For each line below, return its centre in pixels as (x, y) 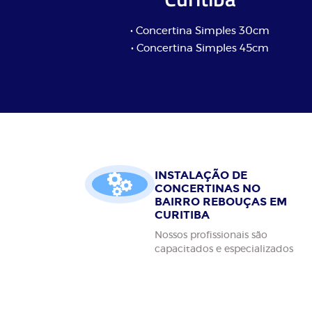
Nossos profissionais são (211, 235)
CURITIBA (182, 214)
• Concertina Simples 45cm (200, 48)
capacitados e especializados (224, 249)
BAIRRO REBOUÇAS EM (221, 201)
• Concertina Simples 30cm (200, 31)
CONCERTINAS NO (208, 188)
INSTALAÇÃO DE (201, 175)
